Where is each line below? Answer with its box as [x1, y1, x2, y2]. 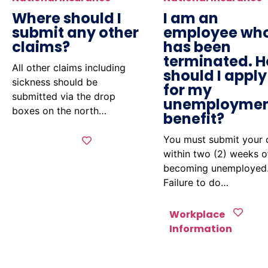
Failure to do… [163, 176, 229, 188]
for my [163, 80, 212, 100]
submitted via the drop [12, 90, 115, 102]
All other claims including [12, 62, 126, 74]
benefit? [163, 109, 225, 129]
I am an [163, 8, 219, 28]
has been [163, 37, 232, 57]
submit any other [12, 23, 139, 42]
